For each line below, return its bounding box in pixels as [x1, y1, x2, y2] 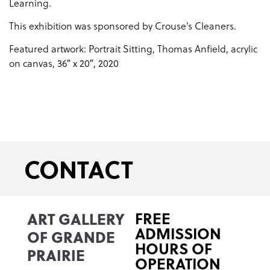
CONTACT [24, 151, 133, 187]
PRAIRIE [27, 243, 85, 266]
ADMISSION [135, 222, 221, 245]
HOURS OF [135, 237, 212, 260]
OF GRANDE [27, 225, 115, 248]
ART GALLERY [27, 207, 125, 230]
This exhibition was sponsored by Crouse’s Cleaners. [9, 19, 236, 33]
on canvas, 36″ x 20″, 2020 [9, 57, 119, 71]
